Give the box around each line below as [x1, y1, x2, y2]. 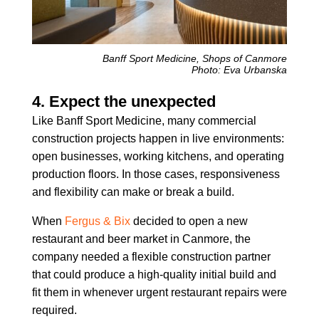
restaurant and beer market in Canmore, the [31, 233, 251, 246]
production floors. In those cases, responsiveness [31, 168, 280, 181]
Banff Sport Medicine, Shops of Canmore [103, 53, 288, 65]
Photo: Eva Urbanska [192, 64, 288, 76]
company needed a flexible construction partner [31, 251, 271, 263]
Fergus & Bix [64, 215, 130, 228]
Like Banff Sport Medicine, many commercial [31, 115, 256, 127]
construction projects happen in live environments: [31, 132, 284, 145]
